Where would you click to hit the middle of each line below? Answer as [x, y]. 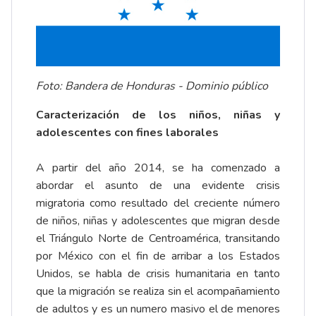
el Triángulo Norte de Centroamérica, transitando [158, 239]
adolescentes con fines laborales [127, 133]
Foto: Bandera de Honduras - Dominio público [152, 86]
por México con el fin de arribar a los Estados [158, 256]
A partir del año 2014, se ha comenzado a [158, 168]
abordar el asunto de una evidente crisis [158, 186]
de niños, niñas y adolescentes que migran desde [158, 221]
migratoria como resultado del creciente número [158, 203]
